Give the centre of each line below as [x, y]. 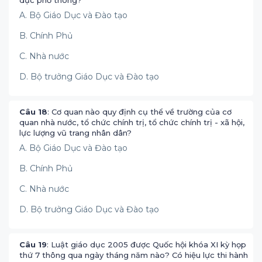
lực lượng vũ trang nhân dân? [75, 133]
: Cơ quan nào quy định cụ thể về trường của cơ [139, 112]
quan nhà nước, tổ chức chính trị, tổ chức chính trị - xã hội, [132, 122]
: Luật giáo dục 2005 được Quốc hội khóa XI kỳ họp [146, 244]
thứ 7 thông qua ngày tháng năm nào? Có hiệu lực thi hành [134, 255]
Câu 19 [33, 244]
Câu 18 [33, 112]
